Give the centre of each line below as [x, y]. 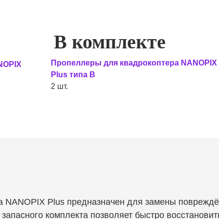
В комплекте [109, 42]
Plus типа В [73, 75]
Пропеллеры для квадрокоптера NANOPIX [134, 63]
